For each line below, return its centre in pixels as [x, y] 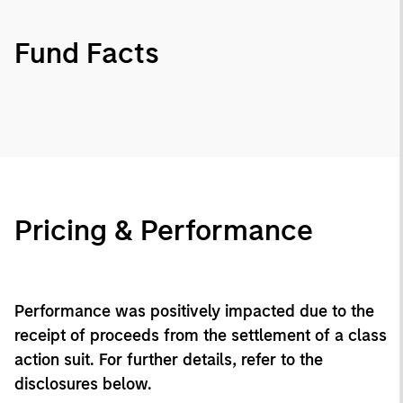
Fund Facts [87, 53]
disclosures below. [83, 384]
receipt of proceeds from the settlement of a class [201, 335]
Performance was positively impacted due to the [194, 311]
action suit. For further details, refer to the [169, 359]
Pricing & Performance [164, 230]
